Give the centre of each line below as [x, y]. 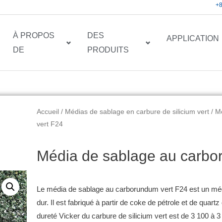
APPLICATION [193, 38]
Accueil [48, 112]
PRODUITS [108, 50]
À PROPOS [33, 36]
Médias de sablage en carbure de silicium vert [137, 112]
